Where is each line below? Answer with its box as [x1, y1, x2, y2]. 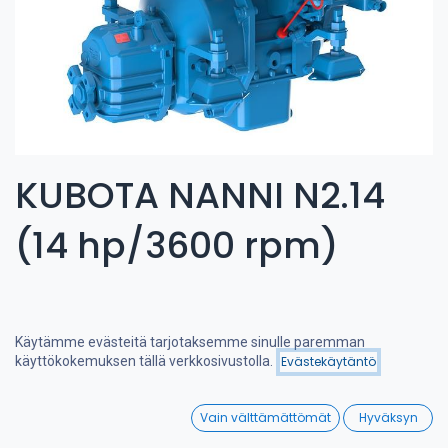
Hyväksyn [358, 409, 418, 427]
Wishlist [365, 424, 399, 434]
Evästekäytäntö [281, 353, 376, 371]
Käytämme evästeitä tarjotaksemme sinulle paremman [15, 334, 365, 351]
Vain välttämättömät [200, 409, 332, 427]
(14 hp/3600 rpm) [15, 219, 339, 271]
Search [158, 424, 185, 434]
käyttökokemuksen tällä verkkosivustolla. [15, 353, 273, 370]
